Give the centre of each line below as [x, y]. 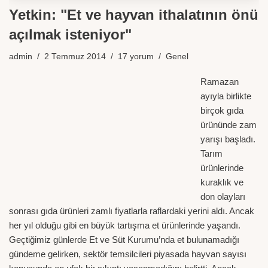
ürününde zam [229, 124]
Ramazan [220, 81]
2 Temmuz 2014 [75, 56]
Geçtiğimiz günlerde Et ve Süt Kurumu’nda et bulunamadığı [124, 239]
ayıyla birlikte [226, 96]
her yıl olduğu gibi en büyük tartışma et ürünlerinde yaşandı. [125, 225]
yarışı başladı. [228, 139]
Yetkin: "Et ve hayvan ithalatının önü [134, 14]
